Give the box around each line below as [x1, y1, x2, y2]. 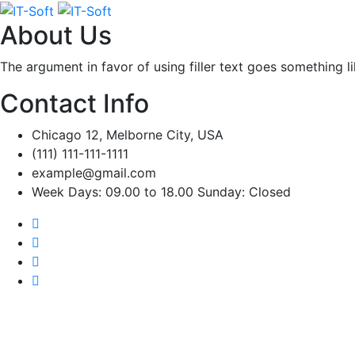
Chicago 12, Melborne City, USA [32, 126, 223, 143]
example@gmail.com [32, 164, 156, 181]
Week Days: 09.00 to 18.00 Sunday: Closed [32, 183, 291, 200]
